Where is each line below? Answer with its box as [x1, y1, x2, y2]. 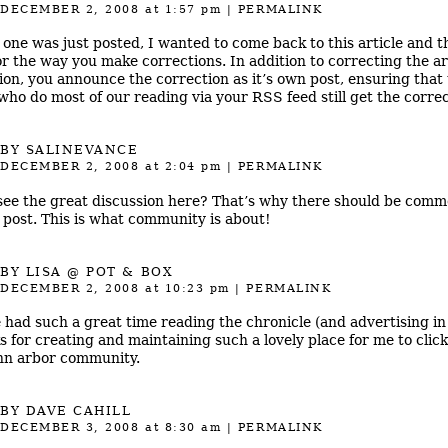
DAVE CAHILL [25, 404, 132, 419]
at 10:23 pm [139, 281, 230, 295]
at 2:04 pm [139, 160, 222, 174]
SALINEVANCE [25, 143, 139, 158]
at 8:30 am [139, 421, 222, 435]
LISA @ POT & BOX [25, 264, 174, 279]
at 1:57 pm [139, 2, 222, 16]
